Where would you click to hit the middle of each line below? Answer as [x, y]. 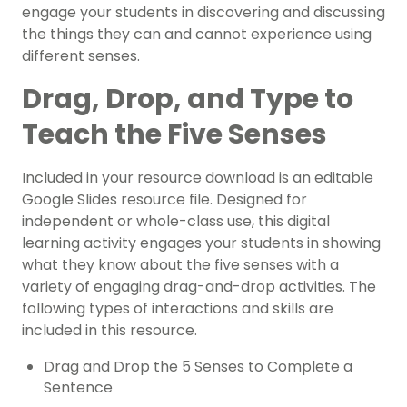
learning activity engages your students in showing [201, 243]
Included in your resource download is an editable [198, 178]
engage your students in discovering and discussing [203, 13]
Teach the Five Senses [174, 135]
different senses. [81, 56]
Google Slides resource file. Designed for [164, 200]
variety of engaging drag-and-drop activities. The [199, 287]
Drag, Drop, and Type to [188, 99]
